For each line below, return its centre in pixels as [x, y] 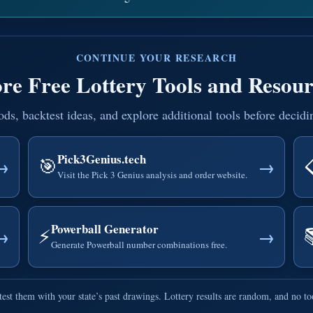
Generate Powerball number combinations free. [139, 245]
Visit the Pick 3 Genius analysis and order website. [153, 175]
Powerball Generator [105, 229]
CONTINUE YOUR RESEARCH [156, 57]
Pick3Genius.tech [102, 159]
